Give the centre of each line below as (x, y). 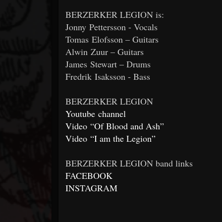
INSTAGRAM (91, 188)
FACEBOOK (89, 175)
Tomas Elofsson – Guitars (112, 39)
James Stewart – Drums (108, 64)
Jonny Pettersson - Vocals (111, 27)
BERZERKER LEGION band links (129, 163)
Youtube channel (96, 113)
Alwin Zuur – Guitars (105, 51)
